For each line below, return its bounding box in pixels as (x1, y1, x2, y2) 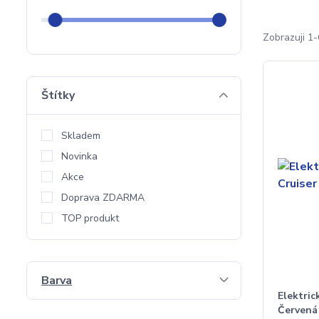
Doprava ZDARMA (61, 191, 145, 204)
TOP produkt (61, 211, 119, 225)
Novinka (61, 150, 98, 163)
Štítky (41, 88, 75, 103)
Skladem (61, 129, 100, 142)
